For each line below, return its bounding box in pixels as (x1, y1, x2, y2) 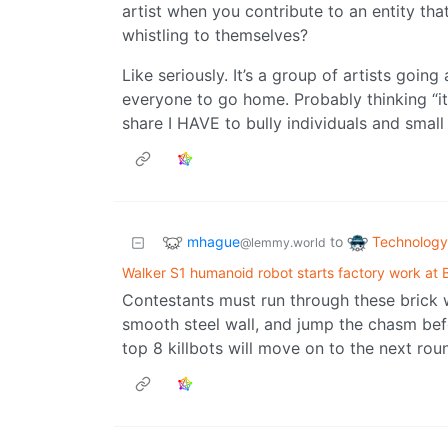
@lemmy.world (240, 234, 326, 250)
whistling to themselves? (122, 25, 308, 46)
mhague (187, 232, 240, 250)
